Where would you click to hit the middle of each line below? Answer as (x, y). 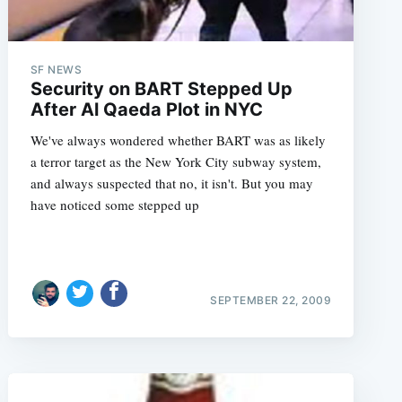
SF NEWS (56, 70)
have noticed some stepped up (114, 205)
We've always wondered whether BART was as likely (178, 140)
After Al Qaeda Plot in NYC (146, 109)
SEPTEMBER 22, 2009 (271, 300)
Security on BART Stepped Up (161, 89)
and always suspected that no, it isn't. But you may (171, 183)
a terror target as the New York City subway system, (175, 162)
